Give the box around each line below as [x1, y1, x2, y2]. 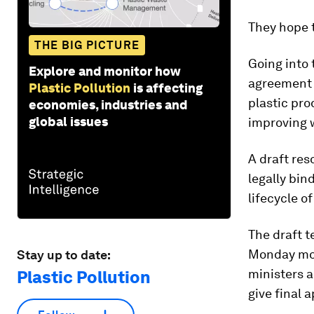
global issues [29, 114, 108, 129]
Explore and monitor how [29, 63, 181, 78]
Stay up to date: [17, 247, 111, 262]
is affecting [133, 80, 203, 95]
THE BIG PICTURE [34, 38, 139, 52]
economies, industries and [29, 97, 187, 112]
